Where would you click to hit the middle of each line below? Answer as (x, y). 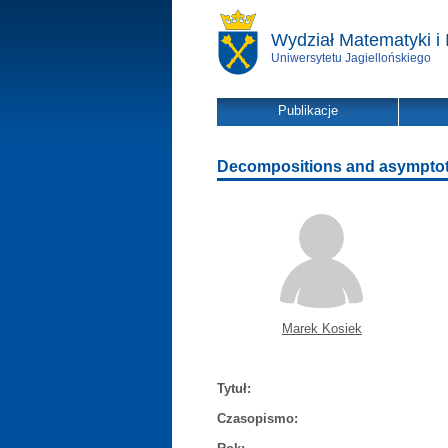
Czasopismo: (257, 418)
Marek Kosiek (322, 328)
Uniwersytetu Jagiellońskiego (351, 58)
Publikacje (307, 110)
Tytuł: (234, 388)
